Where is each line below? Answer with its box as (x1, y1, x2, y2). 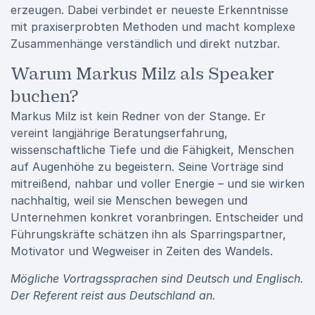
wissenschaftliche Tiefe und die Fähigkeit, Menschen (11, 143, 294, 157)
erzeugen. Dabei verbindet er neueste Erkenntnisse (11, 3, 288, 17)
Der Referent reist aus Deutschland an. (11, 288, 216, 302)
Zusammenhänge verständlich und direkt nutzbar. (11, 37, 280, 51)
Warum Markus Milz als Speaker (11, 63, 274, 84)
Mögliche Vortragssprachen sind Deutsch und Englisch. (11, 271, 304, 285)
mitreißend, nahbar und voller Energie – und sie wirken (11, 176, 304, 191)
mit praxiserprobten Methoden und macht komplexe (11, 20, 295, 34)
